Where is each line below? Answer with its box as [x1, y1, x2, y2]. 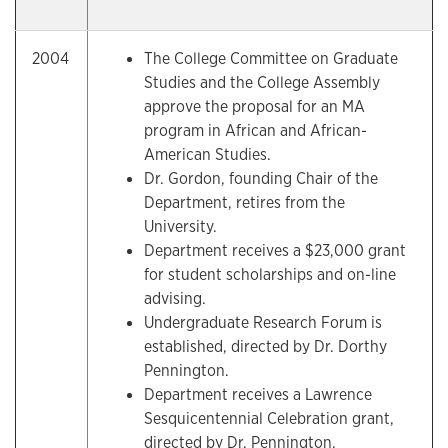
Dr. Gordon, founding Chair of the [144, 168, 378, 189]
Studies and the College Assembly [144, 72, 380, 93]
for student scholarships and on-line [144, 264, 396, 285]
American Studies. [144, 144, 271, 165]
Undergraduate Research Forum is [144, 312, 382, 333]
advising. [144, 288, 206, 309]
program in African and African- [144, 120, 367, 141]
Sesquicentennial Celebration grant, [144, 408, 394, 429]
